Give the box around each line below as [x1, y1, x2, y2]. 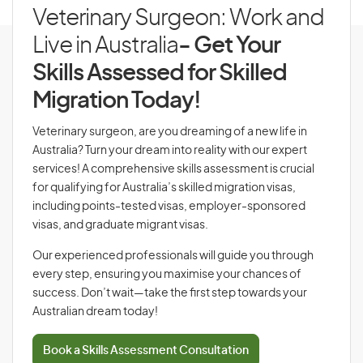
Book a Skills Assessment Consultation [43, 345, 249, 357]
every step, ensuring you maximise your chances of [32, 269, 301, 280]
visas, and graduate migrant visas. [32, 220, 210, 231]
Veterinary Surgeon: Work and [32, 7, 324, 30]
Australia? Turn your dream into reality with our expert [32, 145, 307, 156]
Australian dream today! [32, 306, 158, 318]
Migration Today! [32, 90, 201, 113]
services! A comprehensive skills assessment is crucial [32, 164, 314, 175]
